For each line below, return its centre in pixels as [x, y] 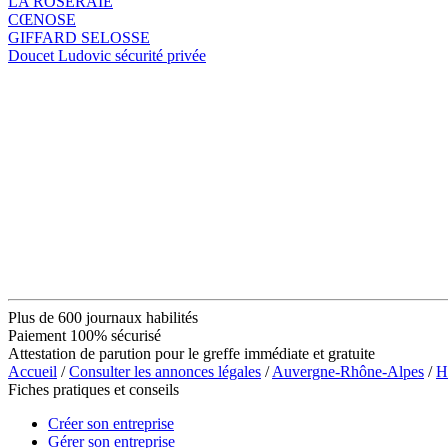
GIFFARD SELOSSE [79, 37]
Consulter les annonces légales [165, 371]
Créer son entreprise [111, 423]
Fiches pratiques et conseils [93, 389]
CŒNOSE [42, 19]
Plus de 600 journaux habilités [103, 317]
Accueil [32, 371]
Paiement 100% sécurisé [84, 335]
